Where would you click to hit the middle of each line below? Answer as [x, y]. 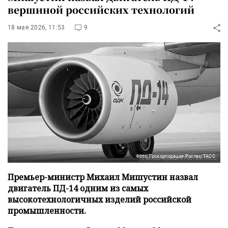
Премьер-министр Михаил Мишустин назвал [103, 177]
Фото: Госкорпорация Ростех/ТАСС [175, 156]
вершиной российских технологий [101, 9]
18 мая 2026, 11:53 [36, 27]
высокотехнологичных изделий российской [99, 199]
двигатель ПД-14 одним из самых [78, 188]
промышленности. [47, 210]
